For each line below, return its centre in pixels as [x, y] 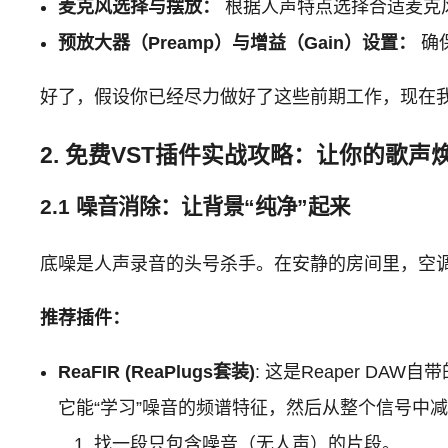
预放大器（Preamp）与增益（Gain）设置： [237, 42]
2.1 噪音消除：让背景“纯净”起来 [195, 206]
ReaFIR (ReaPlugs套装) [157, 371]
